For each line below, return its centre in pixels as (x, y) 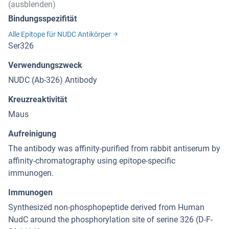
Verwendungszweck (45, 65)
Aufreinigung (32, 134)
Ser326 (21, 46)
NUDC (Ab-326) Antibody (53, 80)
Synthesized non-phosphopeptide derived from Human (106, 208)
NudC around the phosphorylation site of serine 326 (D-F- (110, 220)
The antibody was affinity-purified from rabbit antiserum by (114, 149)
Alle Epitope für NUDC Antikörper (60, 34)
